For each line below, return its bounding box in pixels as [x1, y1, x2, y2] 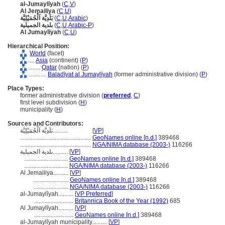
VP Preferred [76, 190, 111, 197]
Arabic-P [68, 22, 92, 29]
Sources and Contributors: [8, 120, 83, 127]
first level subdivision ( [20, 99, 80, 106]
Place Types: [8, 85, 44, 92]
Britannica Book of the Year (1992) [75, 197, 168, 204]
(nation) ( [57, 64, 83, 71]
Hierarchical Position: [8, 43, 69, 50]
